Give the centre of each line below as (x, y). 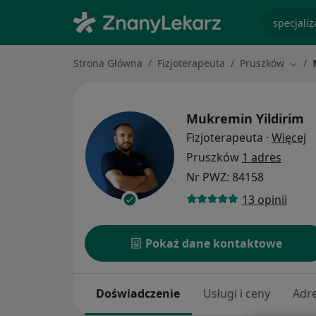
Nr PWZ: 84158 (225, 177)
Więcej (289, 138)
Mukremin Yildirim (245, 119)
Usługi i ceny (236, 294)
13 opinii (264, 199)
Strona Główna (108, 63)
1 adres (262, 158)
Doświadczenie (138, 294)
